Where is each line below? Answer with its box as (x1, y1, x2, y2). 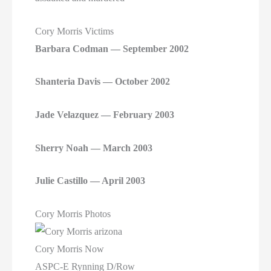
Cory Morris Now (35, 243, 105, 254)
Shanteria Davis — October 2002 (35, 76, 171, 87)
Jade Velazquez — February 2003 (35, 109, 175, 120)
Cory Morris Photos (35, 208, 111, 219)
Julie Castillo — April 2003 (35, 175, 146, 186)
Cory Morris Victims (35, 25, 114, 36)
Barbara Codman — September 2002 (35, 43, 189, 54)
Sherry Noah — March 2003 (35, 142, 153, 153)
